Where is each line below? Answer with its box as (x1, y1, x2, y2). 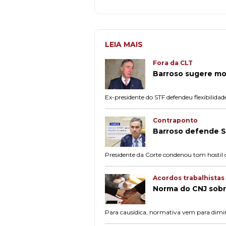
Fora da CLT (153, 59, 193, 67)
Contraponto (153, 116, 198, 124)
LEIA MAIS (105, 40, 143, 49)
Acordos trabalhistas (153, 174, 224, 182)
